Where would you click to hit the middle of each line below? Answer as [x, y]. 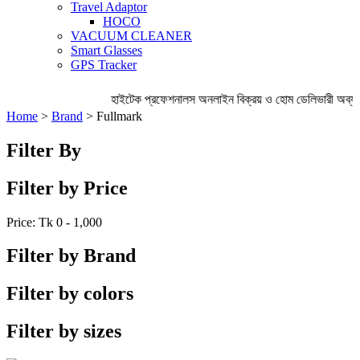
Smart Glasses [106, 50]
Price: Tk [31, 222]
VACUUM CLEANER [131, 35]
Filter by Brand [71, 256]
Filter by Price [67, 188]
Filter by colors [70, 294]
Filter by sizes [64, 331]
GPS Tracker [104, 64]
